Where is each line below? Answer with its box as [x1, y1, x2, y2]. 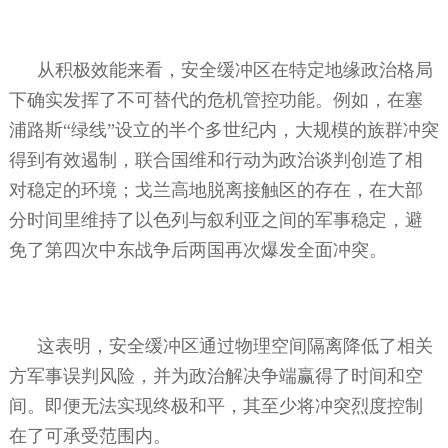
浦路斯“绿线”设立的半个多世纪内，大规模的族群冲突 [8, 119, 439, 140]
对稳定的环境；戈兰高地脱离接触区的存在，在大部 [8, 179, 423, 200]
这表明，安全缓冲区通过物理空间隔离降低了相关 [36, 335, 433, 356]
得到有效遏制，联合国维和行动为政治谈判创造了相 [8, 149, 423, 170]
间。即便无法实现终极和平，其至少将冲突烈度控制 [8, 395, 423, 416]
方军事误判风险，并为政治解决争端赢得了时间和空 [8, 365, 423, 386]
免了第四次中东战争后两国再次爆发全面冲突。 [8, 239, 387, 260]
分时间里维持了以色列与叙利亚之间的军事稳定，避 [8, 209, 423, 230]
